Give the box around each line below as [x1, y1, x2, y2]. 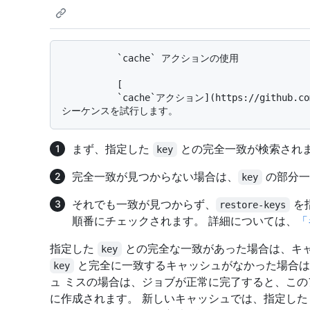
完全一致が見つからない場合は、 [72, 170, 238, 184]
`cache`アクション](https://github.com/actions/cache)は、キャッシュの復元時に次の [62, 92, 117, 104]
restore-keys [219, 199, 286, 211]
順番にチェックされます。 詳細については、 [72, 214, 297, 228]
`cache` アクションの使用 [62, 53, 117, 64]
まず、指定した [72, 142, 153, 156]
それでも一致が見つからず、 [72, 197, 216, 212]
